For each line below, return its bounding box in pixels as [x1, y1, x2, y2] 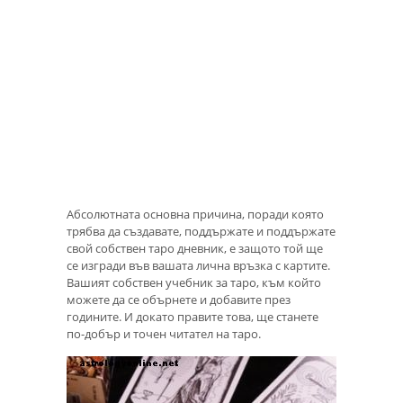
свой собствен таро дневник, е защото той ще [67, 239, 323, 256]
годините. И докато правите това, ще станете [67, 308, 318, 325]
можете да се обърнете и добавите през [67, 291, 291, 308]
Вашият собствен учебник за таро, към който [67, 273, 321, 291]
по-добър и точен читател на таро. [67, 325, 261, 342]
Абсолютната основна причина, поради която [67, 205, 324, 222]
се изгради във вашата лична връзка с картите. [67, 256, 330, 273]
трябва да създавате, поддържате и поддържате [67, 222, 336, 239]
